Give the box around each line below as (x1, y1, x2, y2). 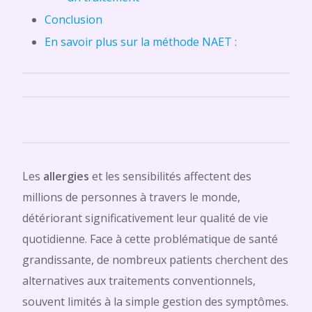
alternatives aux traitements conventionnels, (22, 273, 256, 288)
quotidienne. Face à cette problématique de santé (22, 231, 278, 247)
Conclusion (45, 12, 102, 27)
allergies (43, 169, 92, 184)
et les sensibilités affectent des (92, 169, 251, 184)
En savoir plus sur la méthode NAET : (45, 34, 237, 49)
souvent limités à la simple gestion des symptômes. (22, 294, 288, 309)
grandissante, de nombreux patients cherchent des (22, 252, 288, 267)
